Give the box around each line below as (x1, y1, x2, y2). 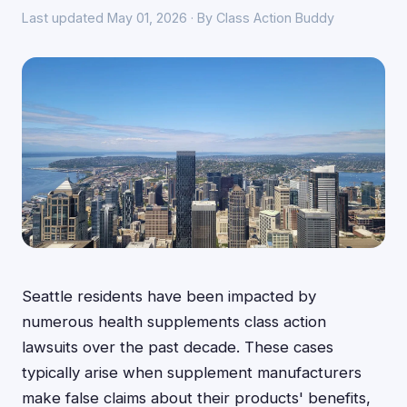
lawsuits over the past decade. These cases (22, 338, 333, 356)
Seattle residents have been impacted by (22, 287, 316, 305)
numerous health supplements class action (22, 313, 326, 331)
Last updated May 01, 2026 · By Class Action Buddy (22, 10, 334, 25)
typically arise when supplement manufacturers (22, 363, 362, 382)
